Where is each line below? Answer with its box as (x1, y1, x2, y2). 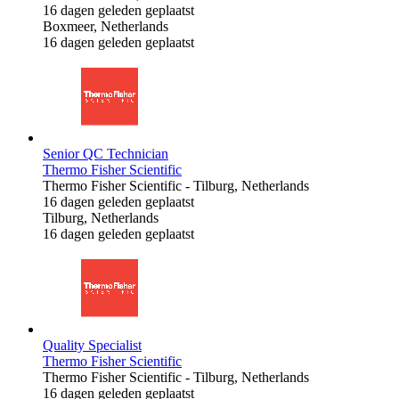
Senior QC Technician (43, 145, 168, 161)
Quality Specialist (43, 337, 142, 353)
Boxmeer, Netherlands (43, 18, 168, 34)
